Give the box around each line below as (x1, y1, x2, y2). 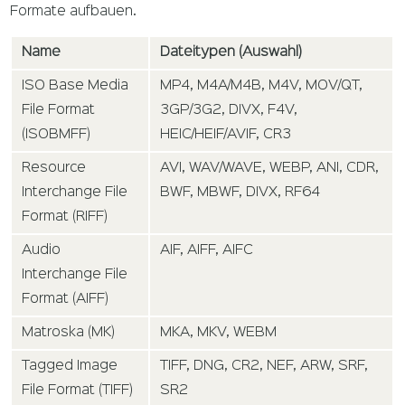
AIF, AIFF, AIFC (160, 243, 254, 257)
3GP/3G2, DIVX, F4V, (160, 103, 298, 117)
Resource (22, 161, 87, 174)
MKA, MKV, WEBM (160, 325, 278, 339)
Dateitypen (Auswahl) (160, 45, 303, 59)
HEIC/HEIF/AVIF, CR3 (160, 127, 292, 141)
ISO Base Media (22, 79, 129, 92)
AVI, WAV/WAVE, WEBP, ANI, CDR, (160, 161, 380, 174)
